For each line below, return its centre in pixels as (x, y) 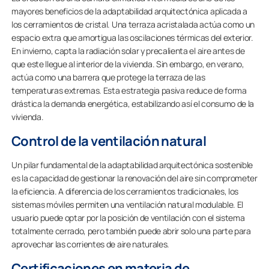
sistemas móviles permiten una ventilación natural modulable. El (127, 204)
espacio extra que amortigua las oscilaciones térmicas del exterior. (132, 37)
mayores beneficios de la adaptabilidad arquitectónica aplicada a (129, 11)
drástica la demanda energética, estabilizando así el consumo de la (133, 103)
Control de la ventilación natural (109, 141)
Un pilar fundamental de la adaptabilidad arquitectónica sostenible (132, 165)
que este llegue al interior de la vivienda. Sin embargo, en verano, (128, 64)
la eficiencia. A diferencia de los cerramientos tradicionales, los (125, 191)
